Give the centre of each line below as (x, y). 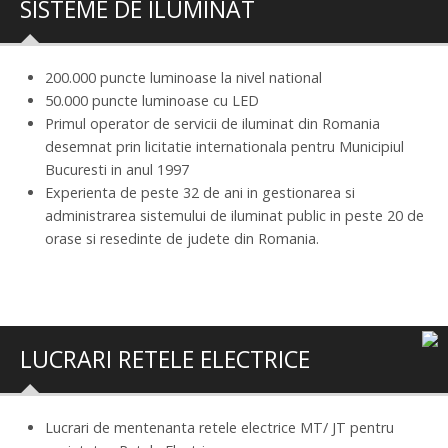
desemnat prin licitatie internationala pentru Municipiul (224, 146)
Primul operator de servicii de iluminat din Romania (212, 123)
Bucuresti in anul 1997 (117, 169)
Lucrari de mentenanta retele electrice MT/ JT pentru (219, 427)
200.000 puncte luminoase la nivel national (183, 77)
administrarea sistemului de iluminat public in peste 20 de (234, 215)
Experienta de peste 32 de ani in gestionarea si (200, 192)
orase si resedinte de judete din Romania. (182, 238)
